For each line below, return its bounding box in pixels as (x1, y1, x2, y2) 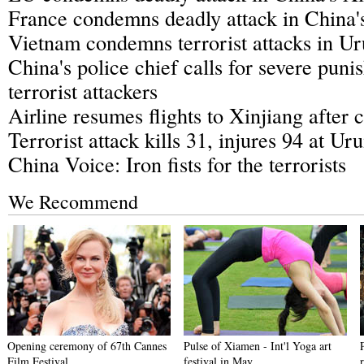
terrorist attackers (8, 76, 158, 105)
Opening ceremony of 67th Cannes (7, 338, 167, 353)
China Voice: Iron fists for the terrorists (8, 149, 346, 178)
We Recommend (8, 188, 138, 214)
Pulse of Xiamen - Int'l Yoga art (184, 338, 331, 353)
